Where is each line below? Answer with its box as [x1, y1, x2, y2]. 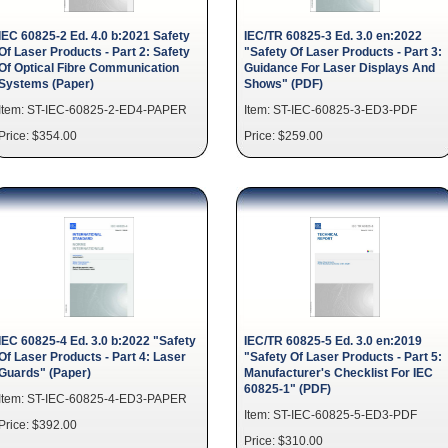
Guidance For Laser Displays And [244, 61, 435, 74]
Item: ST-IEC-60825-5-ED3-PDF [244, 408, 417, 421]
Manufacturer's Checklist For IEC [244, 366, 433, 379]
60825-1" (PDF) [244, 382, 331, 395]
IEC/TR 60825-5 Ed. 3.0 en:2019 [244, 334, 422, 347]
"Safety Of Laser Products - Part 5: [244, 350, 442, 363]
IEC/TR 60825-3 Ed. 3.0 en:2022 [244, 29, 422, 42]
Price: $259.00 [244, 129, 323, 142]
